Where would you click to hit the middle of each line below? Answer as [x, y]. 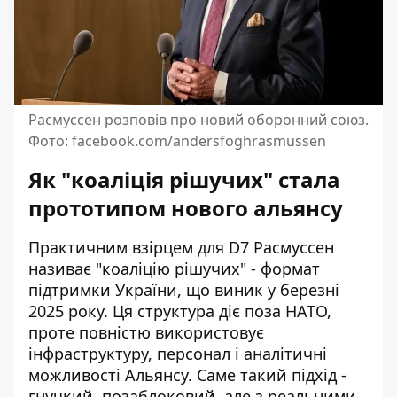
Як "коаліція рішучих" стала [184, 180]
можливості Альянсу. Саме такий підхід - [187, 375]
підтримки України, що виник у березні [184, 290]
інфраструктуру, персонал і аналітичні [178, 354]
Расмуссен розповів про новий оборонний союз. [198, 120]
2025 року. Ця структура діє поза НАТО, [180, 311]
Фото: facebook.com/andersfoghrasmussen [177, 141]
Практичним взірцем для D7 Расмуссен [181, 248]
